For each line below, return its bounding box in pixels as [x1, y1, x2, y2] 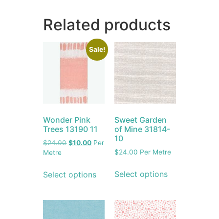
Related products [43, 15, 171, 35]
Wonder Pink [43, 114, 91, 125]
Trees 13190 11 [43, 124, 98, 134]
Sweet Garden [114, 114, 167, 125]
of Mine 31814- [114, 124, 170, 134]
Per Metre [138, 148, 171, 156]
